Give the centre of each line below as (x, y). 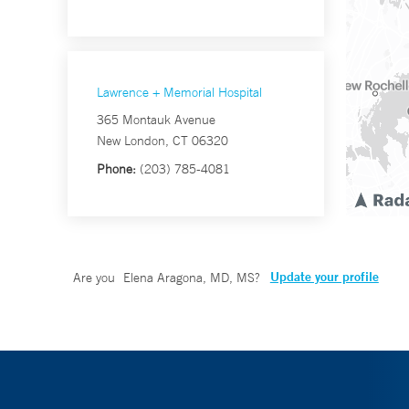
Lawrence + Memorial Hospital (179, 93)
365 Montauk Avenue (156, 120)
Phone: (116, 169)
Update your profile (324, 277)
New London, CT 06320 (163, 141)
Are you (96, 278)
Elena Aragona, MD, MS (189, 278)
